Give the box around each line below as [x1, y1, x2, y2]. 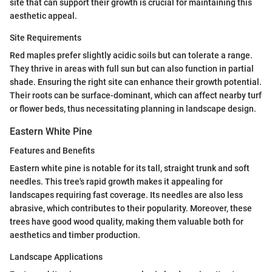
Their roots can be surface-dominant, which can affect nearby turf [10, 90, 262, 101]
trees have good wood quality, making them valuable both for [10, 217, 243, 227]
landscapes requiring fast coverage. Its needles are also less [10, 190, 243, 200]
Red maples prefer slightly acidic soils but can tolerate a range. [10, 50, 253, 61]
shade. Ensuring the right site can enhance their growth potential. [10, 77, 262, 87]
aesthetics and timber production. [10, 230, 140, 240]
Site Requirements [10, 33, 81, 43]
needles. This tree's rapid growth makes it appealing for [10, 177, 223, 187]
